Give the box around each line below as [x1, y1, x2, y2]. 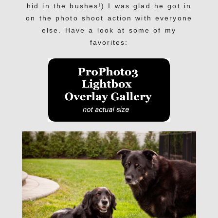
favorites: [90, 38, 128, 47]
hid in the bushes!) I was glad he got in [26, 2, 192, 10]
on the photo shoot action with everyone [26, 14, 192, 22]
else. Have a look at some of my [42, 26, 176, 35]
